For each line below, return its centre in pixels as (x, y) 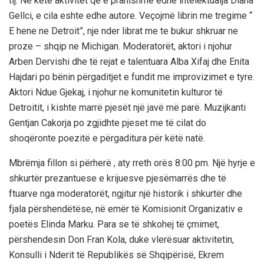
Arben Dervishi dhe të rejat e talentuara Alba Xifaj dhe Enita (129, 61)
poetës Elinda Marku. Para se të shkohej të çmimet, (114, 224)
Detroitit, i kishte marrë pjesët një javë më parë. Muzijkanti (127, 107)
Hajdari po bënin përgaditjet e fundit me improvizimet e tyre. (132, 77)
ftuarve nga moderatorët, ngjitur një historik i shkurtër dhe (126, 193)
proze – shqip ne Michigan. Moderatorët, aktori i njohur (121, 46)
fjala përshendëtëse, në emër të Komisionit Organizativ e (126, 209)
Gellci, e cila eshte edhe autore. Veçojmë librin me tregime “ (131, 15)
